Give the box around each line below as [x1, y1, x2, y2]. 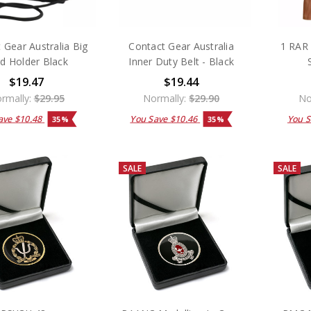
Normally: [143, 91, 190, 105]
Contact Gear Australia [128, 39, 234, 53]
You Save [129, 112, 170, 124]
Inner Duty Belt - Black [128, 54, 235, 68]
